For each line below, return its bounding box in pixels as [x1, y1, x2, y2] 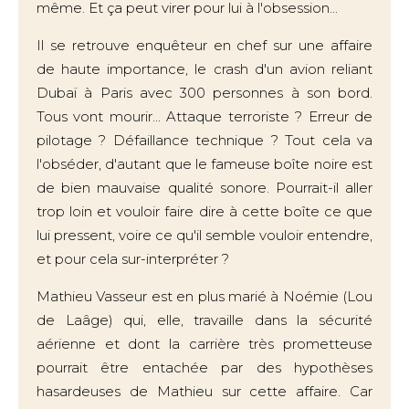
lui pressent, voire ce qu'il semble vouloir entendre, [37, 226, 372, 244]
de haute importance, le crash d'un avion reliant [37, 60, 372, 78]
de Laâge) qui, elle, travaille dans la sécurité [37, 311, 372, 329]
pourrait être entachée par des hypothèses [37, 359, 372, 376]
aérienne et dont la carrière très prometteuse [37, 335, 372, 352]
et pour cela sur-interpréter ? [37, 250, 229, 267]
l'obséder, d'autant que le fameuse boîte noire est [37, 155, 372, 173]
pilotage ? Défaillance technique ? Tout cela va [37, 131, 372, 149]
